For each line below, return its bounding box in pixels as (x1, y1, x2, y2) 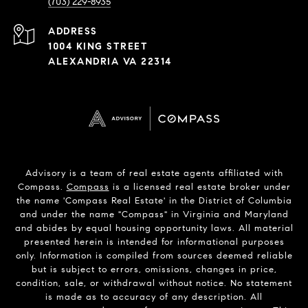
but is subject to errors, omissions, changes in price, (31, 264, 277, 276)
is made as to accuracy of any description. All (45, 291, 263, 303)
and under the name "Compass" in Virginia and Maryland (19, 209, 289, 221)
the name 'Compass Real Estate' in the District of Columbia (16, 195, 292, 207)
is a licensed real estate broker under (109, 181, 291, 193)
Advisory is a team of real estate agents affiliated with (25, 168, 283, 179)
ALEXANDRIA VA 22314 (48, 56, 172, 68)
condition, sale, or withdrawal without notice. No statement (16, 278, 292, 289)
